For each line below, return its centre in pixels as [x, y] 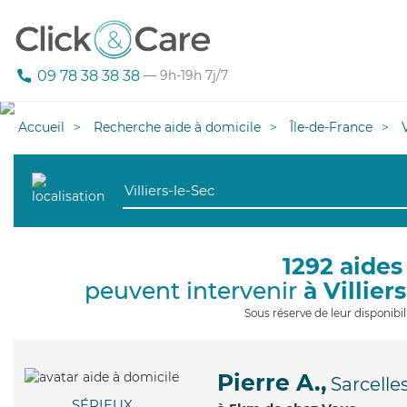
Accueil [41, 127]
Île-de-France [331, 127]
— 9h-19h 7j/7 [184, 76]
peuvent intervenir [194, 291]
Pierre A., [272, 382]
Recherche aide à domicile [177, 127]
